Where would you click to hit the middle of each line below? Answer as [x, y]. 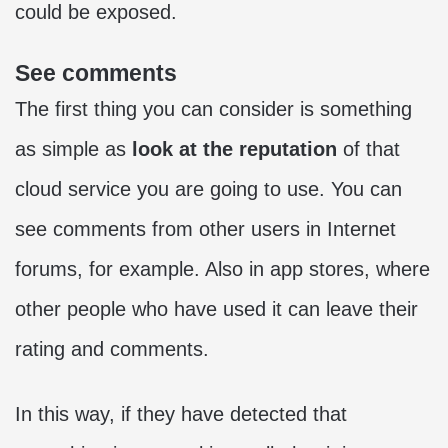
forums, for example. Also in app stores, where [222, 269]
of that [368, 149]
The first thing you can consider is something [213, 109]
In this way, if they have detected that [181, 414]
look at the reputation [231, 149]
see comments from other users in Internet [205, 229]
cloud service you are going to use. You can [208, 189]
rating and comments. [112, 349]
